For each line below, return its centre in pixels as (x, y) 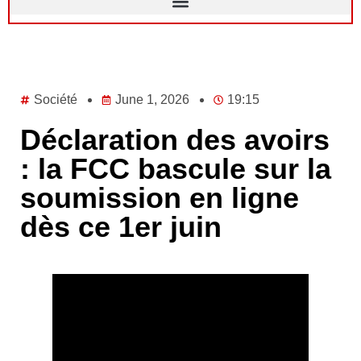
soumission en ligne (160, 198)
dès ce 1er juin (121, 227)
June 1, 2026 (152, 100)
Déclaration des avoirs (175, 140)
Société (56, 100)
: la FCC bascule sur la (176, 169)
